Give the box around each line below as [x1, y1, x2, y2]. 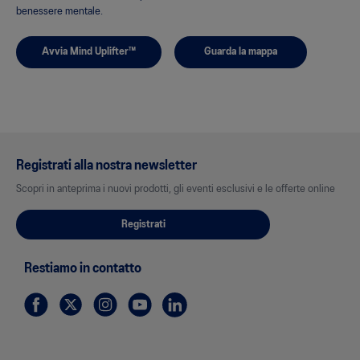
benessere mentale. [16, 6, 103, 18]
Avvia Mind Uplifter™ [42, 47, 136, 58]
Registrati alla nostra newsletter [16, 159, 197, 173]
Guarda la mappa [204, 47, 277, 58]
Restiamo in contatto [24, 262, 141, 276]
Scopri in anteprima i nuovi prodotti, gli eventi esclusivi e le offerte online [16, 184, 335, 195]
